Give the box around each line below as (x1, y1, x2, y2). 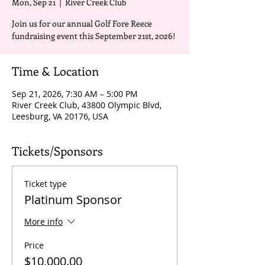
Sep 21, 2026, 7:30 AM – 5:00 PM (12, 88, 138, 99)
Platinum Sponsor (24, 192, 122, 208)
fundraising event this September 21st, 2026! (12, 30, 175, 41)
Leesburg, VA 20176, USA (12, 111, 108, 122)
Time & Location (12, 63, 99, 79)
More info (24, 216, 63, 228)
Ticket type (24, 178, 67, 189)
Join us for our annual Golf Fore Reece (12, 18, 152, 29)
